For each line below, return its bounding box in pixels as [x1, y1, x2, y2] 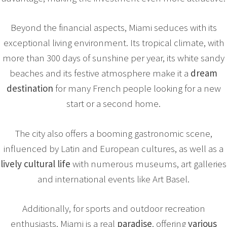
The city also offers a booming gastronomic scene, [15, 127, 212, 139]
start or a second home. [66, 97, 161, 110]
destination [6, 82, 53, 95]
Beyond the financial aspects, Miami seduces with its [10, 21, 217, 34]
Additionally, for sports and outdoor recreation [22, 202, 205, 215]
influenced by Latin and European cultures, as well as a [4, 142, 223, 155]
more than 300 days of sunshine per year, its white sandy [3, 52, 224, 64]
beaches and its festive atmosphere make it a [10, 67, 191, 80]
